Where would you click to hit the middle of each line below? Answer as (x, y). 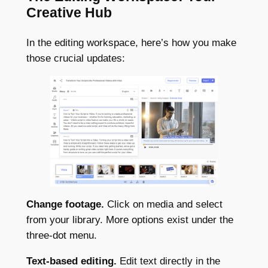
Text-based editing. (73, 261)
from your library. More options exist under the (130, 220)
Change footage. (65, 205)
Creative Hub (69, 13)
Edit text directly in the (170, 261)
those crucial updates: (75, 58)
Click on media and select (163, 205)
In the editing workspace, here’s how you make (131, 42)
